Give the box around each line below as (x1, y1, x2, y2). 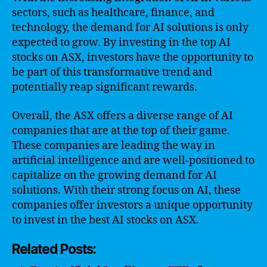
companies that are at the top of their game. (12, 123, 230, 138)
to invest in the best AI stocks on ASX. (12, 213, 199, 227)
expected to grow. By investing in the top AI (12, 36, 231, 49)
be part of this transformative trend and (12, 66, 212, 79)
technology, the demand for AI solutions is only (12, 21, 249, 35)
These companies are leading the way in (12, 138, 215, 153)
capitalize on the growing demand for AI (12, 168, 217, 182)
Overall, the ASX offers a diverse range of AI (12, 108, 233, 123)
